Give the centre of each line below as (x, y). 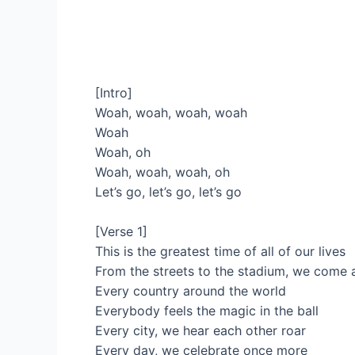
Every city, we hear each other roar (200, 331)
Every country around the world (191, 291)
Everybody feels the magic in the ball (207, 311)
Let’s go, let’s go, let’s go (168, 191)
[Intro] (114, 92)
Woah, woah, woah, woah (171, 112)
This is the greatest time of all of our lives (220, 252)
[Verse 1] (121, 232)
